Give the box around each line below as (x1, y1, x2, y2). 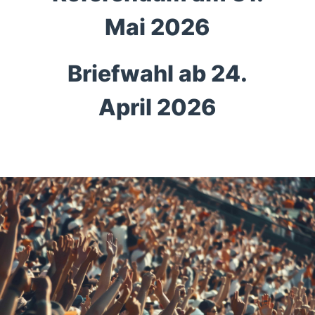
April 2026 (98, 93, 217, 121)
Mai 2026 (105, 13, 210, 41)
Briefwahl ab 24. (67, 59, 247, 87)
